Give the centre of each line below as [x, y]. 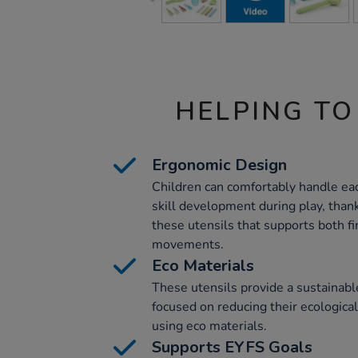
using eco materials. [209, 326]
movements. [188, 245]
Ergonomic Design [219, 165]
